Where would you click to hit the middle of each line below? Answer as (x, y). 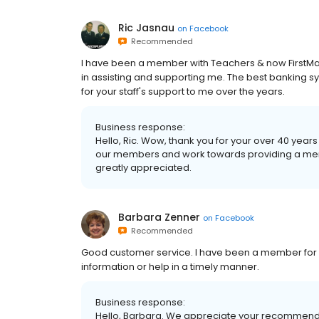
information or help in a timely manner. (170, 267)
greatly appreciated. (143, 168)
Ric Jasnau (146, 28)
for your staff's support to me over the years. (183, 92)
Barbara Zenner (159, 218)
